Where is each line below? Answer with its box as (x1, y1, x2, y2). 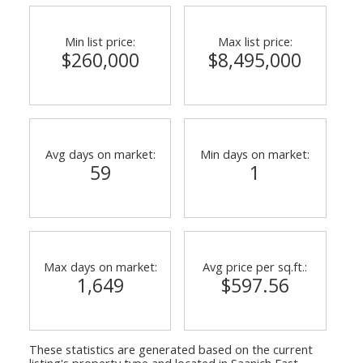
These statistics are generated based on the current (28, 340, 313, 357)
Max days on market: (43, 258, 157, 275)
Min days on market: (200, 145, 310, 162)
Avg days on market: (45, 145, 156, 162)
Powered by (28, 94, 103, 112)
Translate (132, 94, 189, 112)
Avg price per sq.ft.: (203, 258, 308, 275)
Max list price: (217, 32, 293, 49)
